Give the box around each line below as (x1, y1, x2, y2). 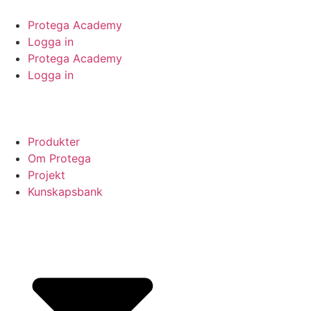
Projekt (28, 168, 65, 182)
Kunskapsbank (28, 185, 103, 199)
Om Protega (28, 151, 91, 165)
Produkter (28, 135, 80, 149)
